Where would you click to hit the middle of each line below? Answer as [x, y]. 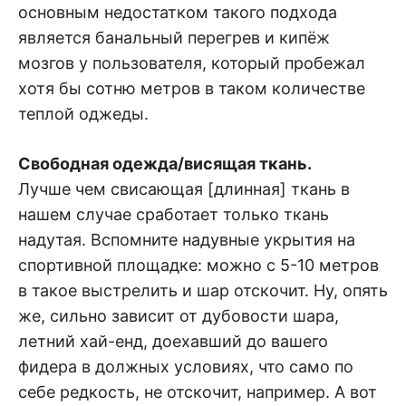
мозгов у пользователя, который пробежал [192, 63]
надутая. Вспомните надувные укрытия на [187, 239]
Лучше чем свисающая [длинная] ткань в [184, 188]
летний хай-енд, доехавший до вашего [173, 341]
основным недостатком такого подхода [178, 12]
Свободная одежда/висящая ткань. [165, 163]
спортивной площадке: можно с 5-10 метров [198, 265]
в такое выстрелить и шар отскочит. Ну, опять [203, 290]
